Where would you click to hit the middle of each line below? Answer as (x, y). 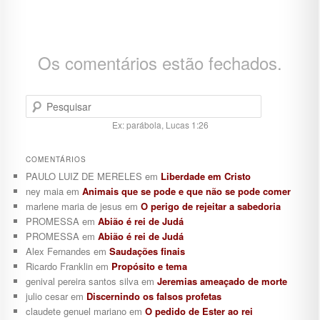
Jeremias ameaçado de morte (222, 281)
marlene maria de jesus (74, 206)
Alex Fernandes (58, 251)
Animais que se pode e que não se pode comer (186, 191)
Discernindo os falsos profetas (154, 296)
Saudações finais (147, 251)
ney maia (44, 191)
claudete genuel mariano (76, 311)
